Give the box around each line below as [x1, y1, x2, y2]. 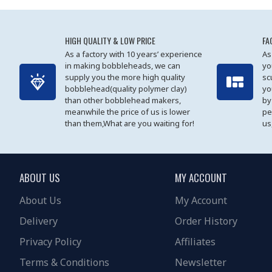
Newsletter [175, 256, 226, 270]
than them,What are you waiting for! [65, 118, 194, 129]
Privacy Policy [19, 235, 81, 249]
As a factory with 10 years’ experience [65, 49, 202, 60]
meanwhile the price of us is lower [65, 106, 190, 118]
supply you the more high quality [65, 72, 185, 83]
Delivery [19, 214, 58, 228]
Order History [175, 214, 237, 228]
